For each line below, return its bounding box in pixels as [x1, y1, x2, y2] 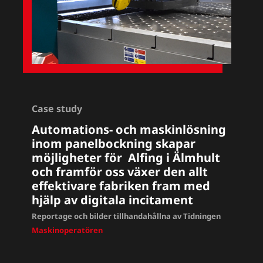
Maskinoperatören [32, 225, 103, 236]
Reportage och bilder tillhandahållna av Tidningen [32, 211, 221, 222]
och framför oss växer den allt [32, 164, 208, 180]
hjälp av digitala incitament [32, 192, 194, 208]
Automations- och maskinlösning [32, 122, 227, 138]
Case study [32, 102, 83, 116]
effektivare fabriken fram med [32, 178, 211, 194]
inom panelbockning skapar [32, 136, 196, 152]
